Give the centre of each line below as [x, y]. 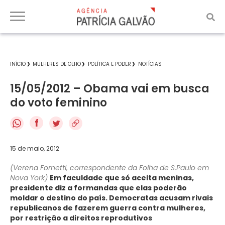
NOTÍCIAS [150, 64]
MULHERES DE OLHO [57, 64]
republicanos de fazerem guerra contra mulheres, [108, 208]
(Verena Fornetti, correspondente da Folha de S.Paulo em [109, 167]
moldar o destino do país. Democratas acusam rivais [111, 198]
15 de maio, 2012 [35, 148]
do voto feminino [59, 103]
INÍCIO [18, 64]
